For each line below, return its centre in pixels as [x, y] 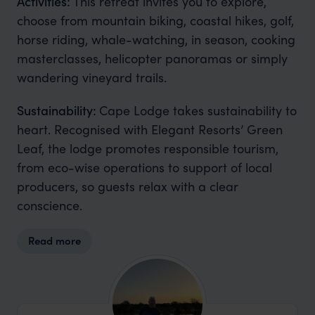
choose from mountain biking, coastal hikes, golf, [155, 20]
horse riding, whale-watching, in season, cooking [156, 39]
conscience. [49, 205]
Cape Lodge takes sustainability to [198, 110]
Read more [54, 241]
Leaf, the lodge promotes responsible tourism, [147, 148]
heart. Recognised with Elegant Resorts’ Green [149, 129]
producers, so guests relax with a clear [127, 186]
